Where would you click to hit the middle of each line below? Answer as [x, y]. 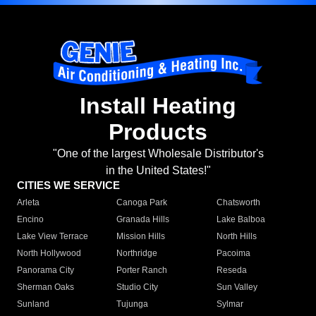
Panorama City [45, 271]
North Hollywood [49, 254]
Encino [30, 220]
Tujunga [133, 304]
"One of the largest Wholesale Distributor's [158, 154]
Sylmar [230, 304]
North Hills [236, 237]
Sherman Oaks [45, 287]
